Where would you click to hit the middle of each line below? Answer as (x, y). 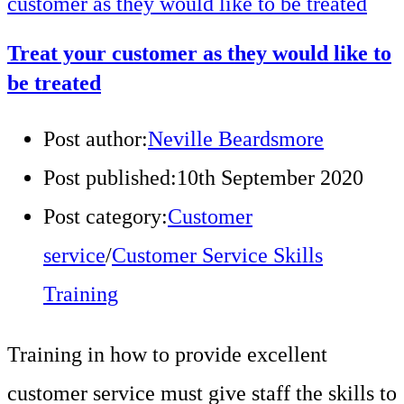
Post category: (106, 216)
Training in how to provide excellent (167, 354)
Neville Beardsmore (236, 138)
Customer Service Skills (217, 255)
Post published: (110, 177)
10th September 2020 (270, 177)
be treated (54, 83)
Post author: (96, 138)
